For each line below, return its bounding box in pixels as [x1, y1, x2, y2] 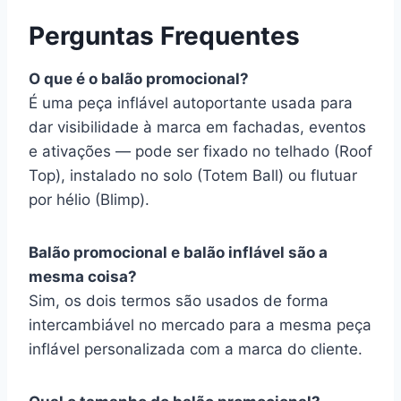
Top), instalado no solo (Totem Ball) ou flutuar [29, 166, 357, 184]
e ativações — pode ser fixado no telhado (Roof [29, 142, 372, 160]
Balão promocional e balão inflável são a [29, 243, 328, 261]
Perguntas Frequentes [29, 21, 300, 51]
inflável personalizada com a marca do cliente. [29, 340, 363, 358]
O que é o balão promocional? [29, 70, 249, 88]
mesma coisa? [29, 268, 137, 286]
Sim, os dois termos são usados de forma [29, 292, 328, 310]
